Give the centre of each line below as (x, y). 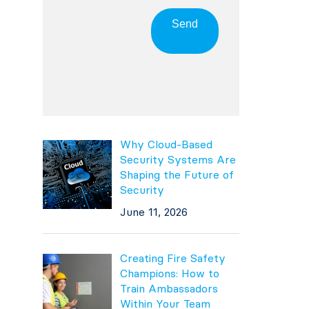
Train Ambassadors (169, 288)
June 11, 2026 (153, 212)
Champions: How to (169, 273)
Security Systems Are (178, 159)
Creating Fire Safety (172, 258)
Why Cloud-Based (166, 144)
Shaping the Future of (177, 175)
